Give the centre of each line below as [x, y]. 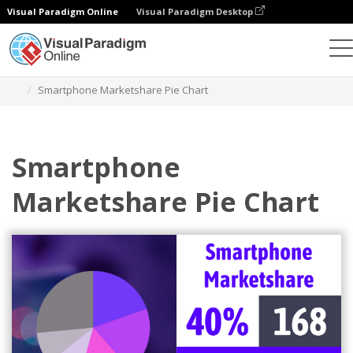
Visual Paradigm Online [63, 11]
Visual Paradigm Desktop [196, 11]
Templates [125, 71]
